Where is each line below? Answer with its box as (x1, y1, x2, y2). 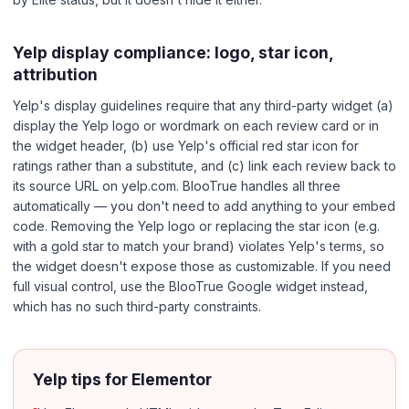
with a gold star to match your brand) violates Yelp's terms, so (13, 237, 384, 254)
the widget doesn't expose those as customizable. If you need (13, 257, 391, 274)
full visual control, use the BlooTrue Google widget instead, (13, 278, 368, 294)
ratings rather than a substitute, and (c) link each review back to (13, 157, 396, 173)
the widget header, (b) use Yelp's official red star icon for (13, 137, 359, 153)
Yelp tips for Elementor (33, 369, 212, 389)
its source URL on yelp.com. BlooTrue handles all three (13, 177, 341, 194)
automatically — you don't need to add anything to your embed (13, 197, 395, 214)
